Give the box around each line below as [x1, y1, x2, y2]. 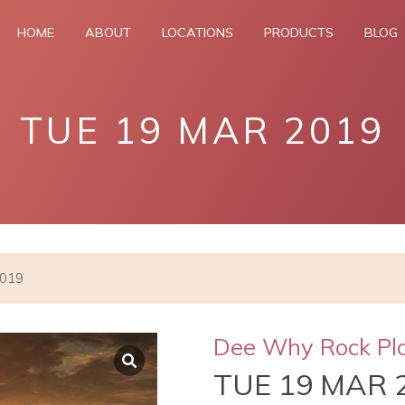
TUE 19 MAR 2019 [20, 108, 385, 153]
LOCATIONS [162, 24, 233, 41]
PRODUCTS [264, 24, 334, 41]
